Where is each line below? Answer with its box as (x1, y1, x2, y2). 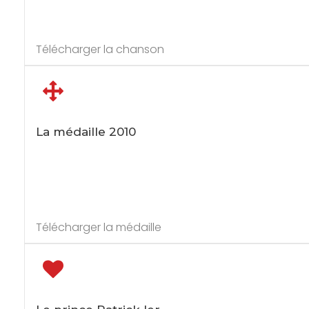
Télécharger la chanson (35, 41, 164, 57)
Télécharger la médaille (35, 219, 161, 235)
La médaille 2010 (35, 125, 136, 139)
